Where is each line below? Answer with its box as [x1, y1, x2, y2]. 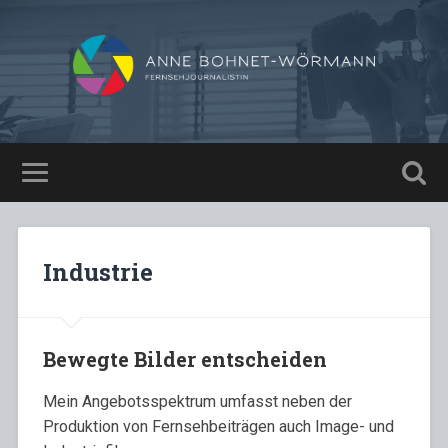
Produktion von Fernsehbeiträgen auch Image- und [42, 416, 394, 436]
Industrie [42, 255, 153, 288]
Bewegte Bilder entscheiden [42, 345, 327, 372]
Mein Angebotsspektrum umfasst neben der [42, 391, 352, 411]
